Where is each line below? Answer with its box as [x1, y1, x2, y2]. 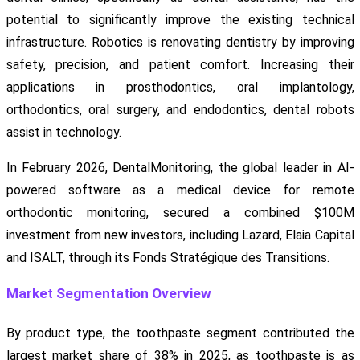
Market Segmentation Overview [6, 284, 211, 301]
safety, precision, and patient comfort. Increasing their [6, 56, 354, 72]
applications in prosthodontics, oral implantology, [6, 79, 354, 95]
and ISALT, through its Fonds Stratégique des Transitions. [6, 249, 329, 265]
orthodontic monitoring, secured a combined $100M [6, 204, 354, 220]
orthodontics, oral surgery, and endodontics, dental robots [6, 101, 354, 117]
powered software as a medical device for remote [6, 182, 354, 198]
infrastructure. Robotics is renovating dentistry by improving [6, 34, 354, 50]
